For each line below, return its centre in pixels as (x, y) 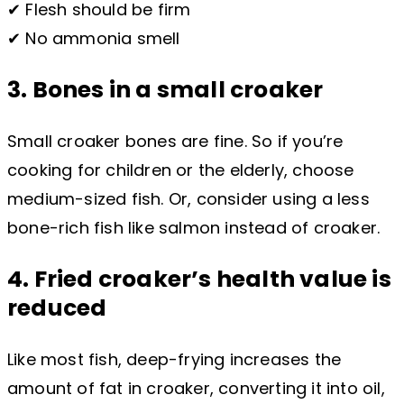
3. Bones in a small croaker (165, 90)
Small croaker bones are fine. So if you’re (175, 142)
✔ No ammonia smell (94, 39)
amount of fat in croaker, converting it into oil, (196, 389)
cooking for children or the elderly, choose (181, 170)
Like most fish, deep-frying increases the (174, 360)
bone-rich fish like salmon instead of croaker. (194, 228)
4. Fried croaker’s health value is (199, 280)
